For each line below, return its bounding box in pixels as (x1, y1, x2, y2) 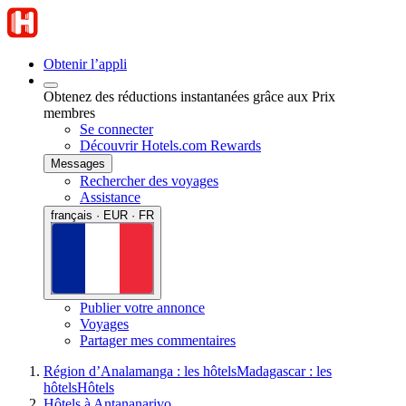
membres (43, 105, 95, 121)
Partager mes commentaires (80, 332, 236, 348)
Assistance (80, 189, 140, 205)
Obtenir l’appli (43, 56, 127, 72)
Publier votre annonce (80, 299, 205, 315)
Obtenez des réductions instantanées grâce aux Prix (43, 89, 335, 104)
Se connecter (80, 121, 153, 137)
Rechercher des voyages (80, 173, 218, 188)
